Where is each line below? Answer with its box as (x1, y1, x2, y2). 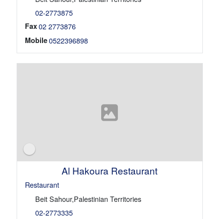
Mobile (24, 35, 47, 45)
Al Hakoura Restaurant (61, 164, 157, 177)
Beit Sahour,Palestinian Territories (35, 194, 141, 204)
